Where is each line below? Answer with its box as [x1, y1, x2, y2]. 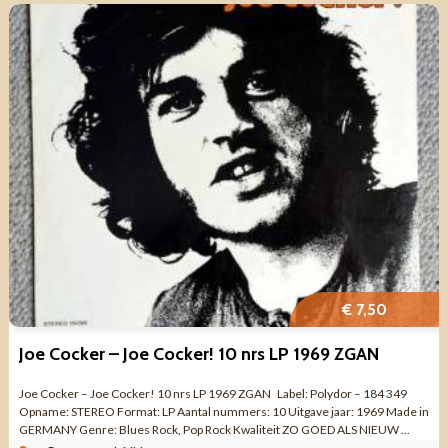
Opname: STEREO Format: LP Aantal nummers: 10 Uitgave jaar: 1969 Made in [18, 404, 429, 420]
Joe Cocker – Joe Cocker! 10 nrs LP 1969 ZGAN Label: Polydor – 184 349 [18, 386, 407, 402]
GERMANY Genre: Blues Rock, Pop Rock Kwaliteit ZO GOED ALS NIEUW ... [18, 422, 410, 438]
